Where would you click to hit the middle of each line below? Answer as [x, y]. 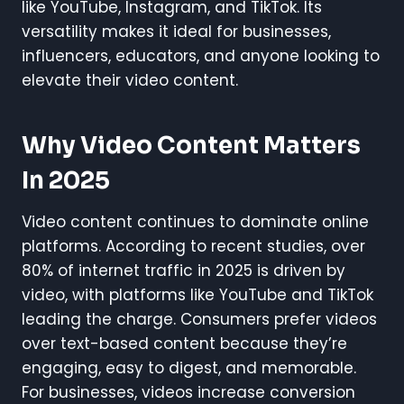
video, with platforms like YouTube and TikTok [197, 295]
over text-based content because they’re [184, 344]
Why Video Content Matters [191, 146]
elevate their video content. [130, 81]
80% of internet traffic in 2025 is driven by [184, 271]
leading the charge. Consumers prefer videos [199, 320]
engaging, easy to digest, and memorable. [189, 368]
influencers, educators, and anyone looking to [201, 56]
